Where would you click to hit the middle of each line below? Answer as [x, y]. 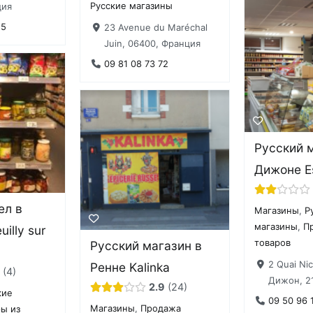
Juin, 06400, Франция [152, 43]
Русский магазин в [146, 245]
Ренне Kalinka [130, 267]
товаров [273, 243]
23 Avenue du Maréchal [155, 27]
